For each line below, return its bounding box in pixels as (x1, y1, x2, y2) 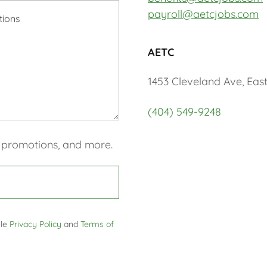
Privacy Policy (10, 219, 61, 229)
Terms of (80, 219, 114, 229)
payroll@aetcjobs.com (148, 7, 259, 21)
